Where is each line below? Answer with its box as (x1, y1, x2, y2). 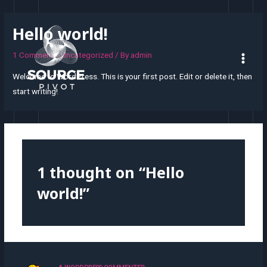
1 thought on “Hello (36, 162, 184, 182)
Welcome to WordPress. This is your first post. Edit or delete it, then (13, 71, 253, 81)
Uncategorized (61, 50, 114, 60)
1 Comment (13, 50, 54, 60)
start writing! (13, 86, 58, 96)
